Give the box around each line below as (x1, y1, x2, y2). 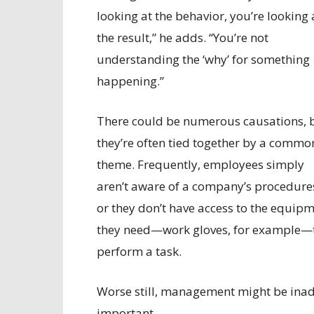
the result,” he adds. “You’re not (97, 29, 268, 46)
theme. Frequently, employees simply (97, 156, 304, 173)
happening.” (97, 73, 164, 90)
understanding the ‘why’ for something (97, 51, 310, 68)
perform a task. (97, 243, 182, 260)
